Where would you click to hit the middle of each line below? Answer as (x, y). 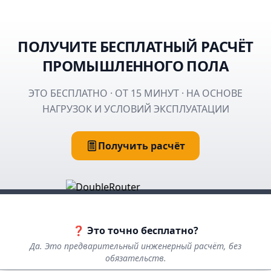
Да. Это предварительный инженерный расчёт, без (135, 246)
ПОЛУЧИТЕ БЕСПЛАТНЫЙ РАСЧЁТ (135, 47)
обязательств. (135, 258)
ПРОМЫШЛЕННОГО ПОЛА (135, 66)
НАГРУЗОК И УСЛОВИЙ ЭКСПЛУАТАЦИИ (135, 109)
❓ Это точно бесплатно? (135, 231)
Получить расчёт (142, 146)
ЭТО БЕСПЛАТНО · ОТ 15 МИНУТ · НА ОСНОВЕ (135, 93)
